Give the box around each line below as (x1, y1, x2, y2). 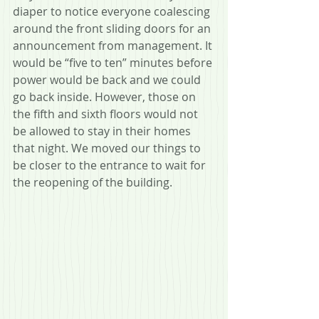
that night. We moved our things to (13, 140, 204, 156)
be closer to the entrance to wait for (13, 157, 209, 173)
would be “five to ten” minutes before (13, 54, 215, 70)
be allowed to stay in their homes (13, 122, 194, 139)
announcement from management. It (13, 37, 215, 53)
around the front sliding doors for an (13, 20, 214, 36)
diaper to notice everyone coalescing (13, 3, 213, 19)
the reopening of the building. (13, 174, 172, 190)
